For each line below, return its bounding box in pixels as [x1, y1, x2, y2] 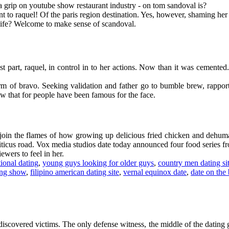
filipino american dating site [30, 167, 119, 176]
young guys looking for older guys [42, 158, 154, 167]
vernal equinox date [123, 167, 187, 176]
